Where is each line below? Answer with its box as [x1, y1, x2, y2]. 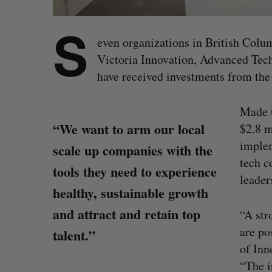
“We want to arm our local [53, 119, 205, 139]
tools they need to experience [53, 161, 217, 182]
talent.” [53, 225, 95, 245]
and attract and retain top [53, 204, 200, 224]
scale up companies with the [53, 140, 212, 160]
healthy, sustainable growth [53, 183, 208, 203]
